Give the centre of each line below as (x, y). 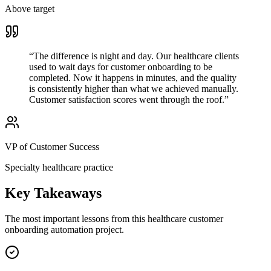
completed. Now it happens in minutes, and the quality (133, 78)
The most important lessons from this (76, 218)
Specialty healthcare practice (59, 168)
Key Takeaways (53, 193)
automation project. (86, 229)
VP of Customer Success (52, 147)
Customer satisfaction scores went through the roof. (127, 100)
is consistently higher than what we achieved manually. (134, 89)
